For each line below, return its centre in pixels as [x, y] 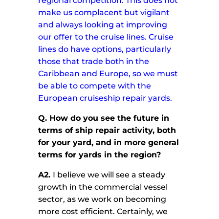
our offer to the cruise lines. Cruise [106, 37]
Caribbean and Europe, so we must [108, 74]
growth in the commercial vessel [103, 187]
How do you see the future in [109, 118]
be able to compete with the [95, 86]
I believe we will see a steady [109, 175]
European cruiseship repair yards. [105, 98]
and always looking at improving [103, 25]
